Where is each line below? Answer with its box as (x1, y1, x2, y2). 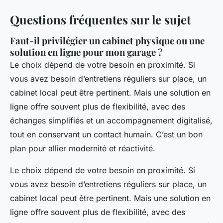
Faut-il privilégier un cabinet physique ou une (10, 34, 205, 47)
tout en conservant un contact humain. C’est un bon (10, 129, 203, 140)
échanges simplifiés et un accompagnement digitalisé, (10, 115, 213, 126)
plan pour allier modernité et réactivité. (10, 143, 155, 154)
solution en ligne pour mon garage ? (10, 46, 163, 59)
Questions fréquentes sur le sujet (10, 11, 191, 28)
